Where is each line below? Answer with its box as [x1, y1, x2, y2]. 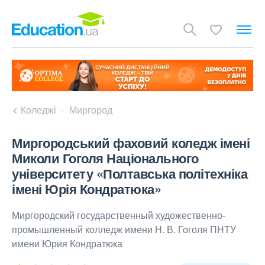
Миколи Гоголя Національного [12, 148, 199, 168]
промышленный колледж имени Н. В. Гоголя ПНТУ [12, 222, 236, 237]
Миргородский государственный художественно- [12, 208, 225, 222]
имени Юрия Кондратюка [12, 237, 122, 251]
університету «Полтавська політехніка [12, 164, 247, 183]
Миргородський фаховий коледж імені [12, 133, 250, 153]
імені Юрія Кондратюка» [12, 179, 161, 199]
